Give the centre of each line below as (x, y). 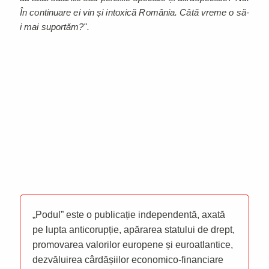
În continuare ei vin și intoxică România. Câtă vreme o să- (134, 12)
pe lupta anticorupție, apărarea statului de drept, (134, 229)
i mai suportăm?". (55, 26)
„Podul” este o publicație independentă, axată (129, 214)
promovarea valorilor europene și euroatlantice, (133, 244)
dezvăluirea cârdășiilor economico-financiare (128, 259)
